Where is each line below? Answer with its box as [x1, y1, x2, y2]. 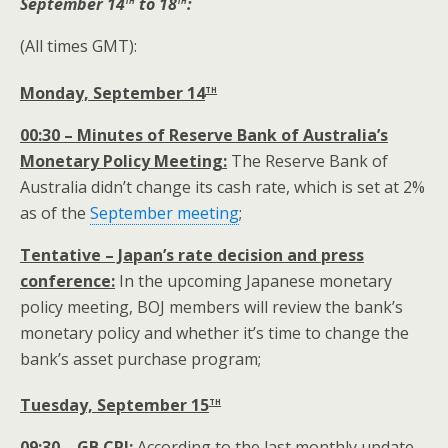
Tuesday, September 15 [20, 393, 209, 416]
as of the [20, 201, 90, 224]
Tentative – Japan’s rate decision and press [20, 243, 364, 266]
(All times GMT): [20, 35, 137, 58]
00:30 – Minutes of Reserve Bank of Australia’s [20, 123, 388, 146]
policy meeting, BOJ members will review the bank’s [20, 295, 403, 318]
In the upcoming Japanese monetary [115, 269, 392, 292]
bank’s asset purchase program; [20, 347, 261, 370]
